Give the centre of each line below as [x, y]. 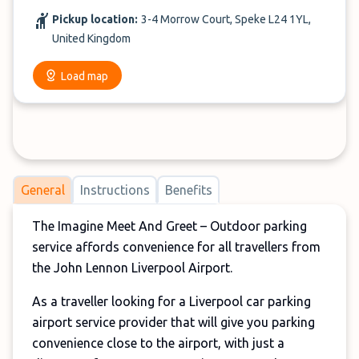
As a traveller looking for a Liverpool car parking [171, 301]
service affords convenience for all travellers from [176, 247]
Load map [84, 76]
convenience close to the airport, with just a [158, 343]
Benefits [188, 190]
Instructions [115, 190]
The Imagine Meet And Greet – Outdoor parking [169, 226]
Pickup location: [95, 19]
